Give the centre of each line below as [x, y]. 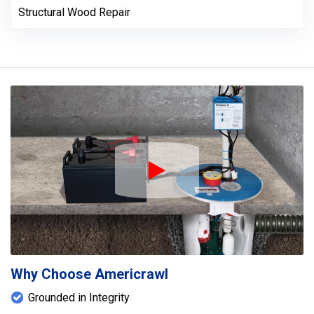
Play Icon [200, 186]
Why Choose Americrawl [89, 274]
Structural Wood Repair [74, 13]
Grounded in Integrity [79, 298]
